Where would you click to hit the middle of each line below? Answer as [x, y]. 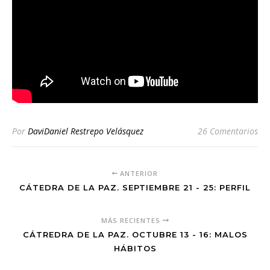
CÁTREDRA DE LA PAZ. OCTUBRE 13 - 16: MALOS [135, 234]
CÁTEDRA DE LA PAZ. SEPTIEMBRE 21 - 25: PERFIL [135, 187]
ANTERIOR [138, 173]
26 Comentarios [228, 131]
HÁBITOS [135, 248]
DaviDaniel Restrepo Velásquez [86, 131]
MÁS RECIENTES [132, 220]
